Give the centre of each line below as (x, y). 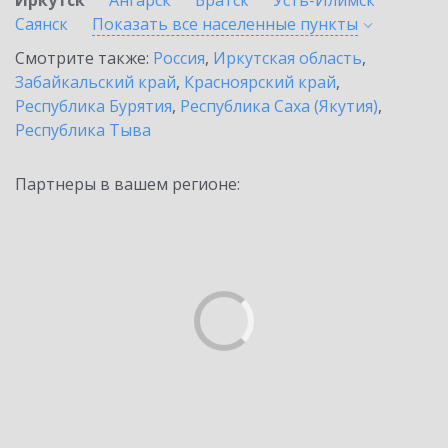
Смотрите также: (84, 58)
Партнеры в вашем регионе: (127, 184)
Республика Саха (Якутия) (279, 106)
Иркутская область (287, 58)
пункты (329, 24)
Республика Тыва (83, 130)
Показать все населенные (196, 24)
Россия (179, 58)
